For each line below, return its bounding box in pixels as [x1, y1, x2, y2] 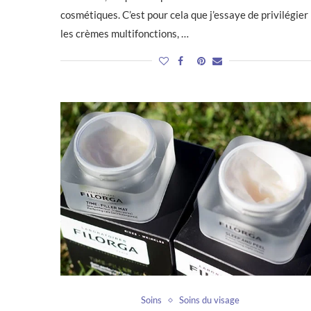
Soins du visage [179, 294, 240, 306]
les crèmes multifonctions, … [60, 27, 189, 40]
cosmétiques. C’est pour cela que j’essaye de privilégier [60, 8, 308, 22]
